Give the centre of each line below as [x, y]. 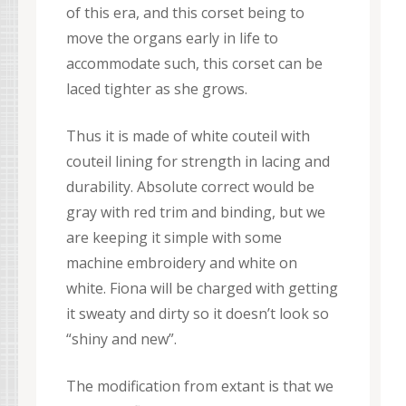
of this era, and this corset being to [185, 12]
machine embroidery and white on [182, 262]
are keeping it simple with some [174, 237]
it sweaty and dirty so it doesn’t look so [198, 313]
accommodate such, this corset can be [194, 63]
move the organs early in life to [172, 38]
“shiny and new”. [121, 338]
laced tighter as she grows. [157, 88]
